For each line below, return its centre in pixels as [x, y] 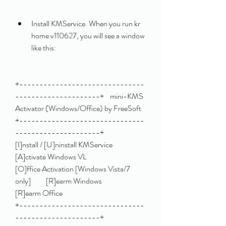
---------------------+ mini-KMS [79, 96]
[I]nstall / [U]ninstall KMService [64, 145]
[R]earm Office [39, 193]
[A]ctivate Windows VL [51, 157]
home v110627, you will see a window [88, 36]
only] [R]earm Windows [59, 181]
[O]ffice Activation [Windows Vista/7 [73, 169]
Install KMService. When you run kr [86, 23]
